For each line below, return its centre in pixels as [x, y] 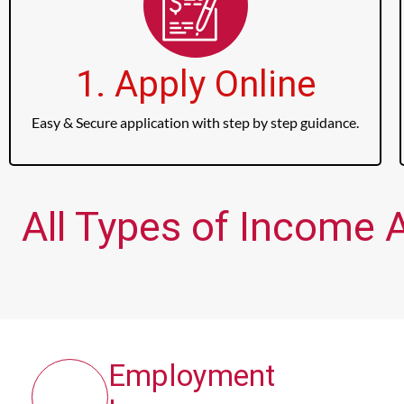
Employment [192, 376]
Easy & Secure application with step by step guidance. [196, 123]
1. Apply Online [195, 85]
